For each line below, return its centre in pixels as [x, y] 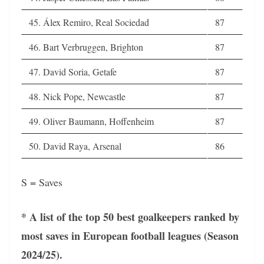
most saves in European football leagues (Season [130, 235]
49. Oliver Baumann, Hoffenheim [91, 121]
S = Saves [42, 182]
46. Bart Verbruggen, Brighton [86, 47]
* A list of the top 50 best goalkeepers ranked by [130, 217]
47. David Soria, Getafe [73, 71]
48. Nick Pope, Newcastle [77, 96]
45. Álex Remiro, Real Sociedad [89, 22]
